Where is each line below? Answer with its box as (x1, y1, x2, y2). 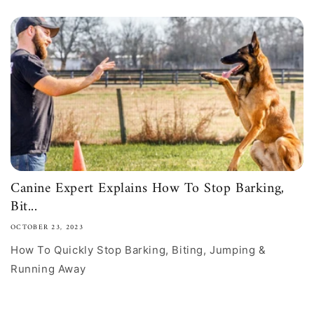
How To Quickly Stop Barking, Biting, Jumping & (11, 243, 266, 257)
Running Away (11, 262, 86, 275)
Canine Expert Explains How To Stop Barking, (11, 177, 285, 201)
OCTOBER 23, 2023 (11, 221, 83, 233)
